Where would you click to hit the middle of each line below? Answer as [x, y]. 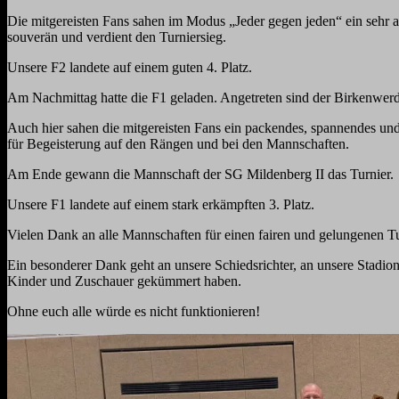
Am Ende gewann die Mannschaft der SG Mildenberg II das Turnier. [200, 175]
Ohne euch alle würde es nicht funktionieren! [134, 312]
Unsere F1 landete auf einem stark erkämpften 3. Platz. [161, 205]
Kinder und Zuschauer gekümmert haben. [124, 281]
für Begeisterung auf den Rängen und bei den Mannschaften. [178, 144]
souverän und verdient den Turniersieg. [117, 37]
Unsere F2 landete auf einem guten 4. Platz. [130, 68]
